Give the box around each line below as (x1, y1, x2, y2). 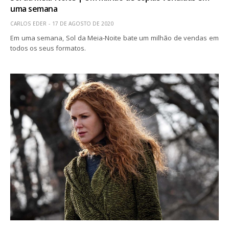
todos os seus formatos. (10, 43, 86, 53)
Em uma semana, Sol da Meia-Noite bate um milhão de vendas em (10, 33, 219, 43)
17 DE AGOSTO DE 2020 (52, 20, 113, 28)
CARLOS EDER (10, 20, 47, 28)
